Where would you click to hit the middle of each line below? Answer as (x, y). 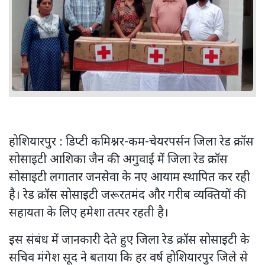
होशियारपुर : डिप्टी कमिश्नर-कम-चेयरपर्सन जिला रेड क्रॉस (131, 142)
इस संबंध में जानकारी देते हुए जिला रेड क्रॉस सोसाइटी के (129, 240)
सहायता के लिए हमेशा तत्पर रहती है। (89, 213)
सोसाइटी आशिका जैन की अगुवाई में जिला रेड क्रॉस (118, 160)
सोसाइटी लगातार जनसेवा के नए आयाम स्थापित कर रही (130, 178)
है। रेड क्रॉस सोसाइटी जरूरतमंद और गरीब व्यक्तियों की (127, 195)
